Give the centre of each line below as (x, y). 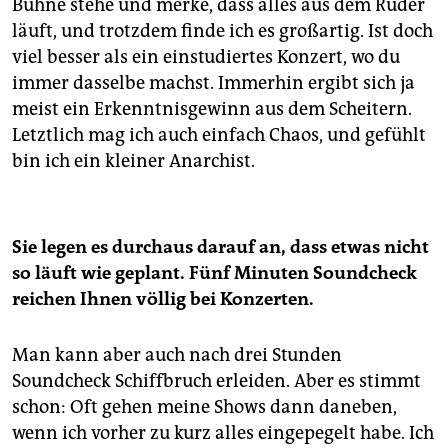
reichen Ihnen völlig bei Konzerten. (163, 298)
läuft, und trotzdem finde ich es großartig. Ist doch (222, 30)
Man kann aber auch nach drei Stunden (177, 354)
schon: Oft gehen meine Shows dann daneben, (204, 406)
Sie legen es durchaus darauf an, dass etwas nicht (220, 246)
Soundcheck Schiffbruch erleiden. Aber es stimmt (216, 380)
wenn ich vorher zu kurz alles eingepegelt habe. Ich (223, 432)
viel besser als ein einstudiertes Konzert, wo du (206, 56)
